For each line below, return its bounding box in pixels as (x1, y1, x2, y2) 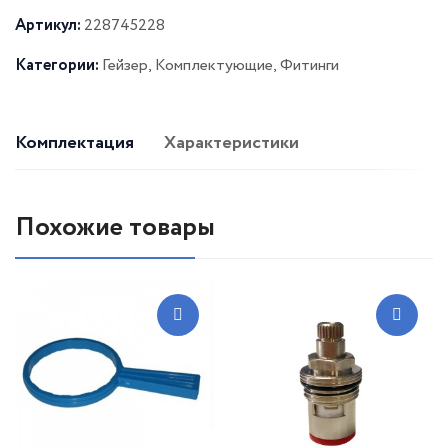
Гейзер (102, 54, 148, 78)
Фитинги (280, 54, 339, 78)
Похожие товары (15, 208, 215, 248)
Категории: (15, 54, 102, 78)
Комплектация (15, 130, 134, 157)
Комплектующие (155, 54, 273, 78)
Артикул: (15, 14, 84, 38)
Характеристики (164, 130, 299, 157)
